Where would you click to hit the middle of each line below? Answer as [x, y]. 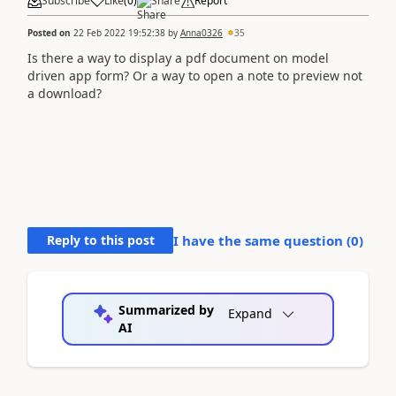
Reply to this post [100, 240]
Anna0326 [202, 32]
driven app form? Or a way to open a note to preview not [195, 75]
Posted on [50, 32]
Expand [250, 313]
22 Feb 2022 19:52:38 [119, 32]
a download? [65, 93]
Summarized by [166, 309]
